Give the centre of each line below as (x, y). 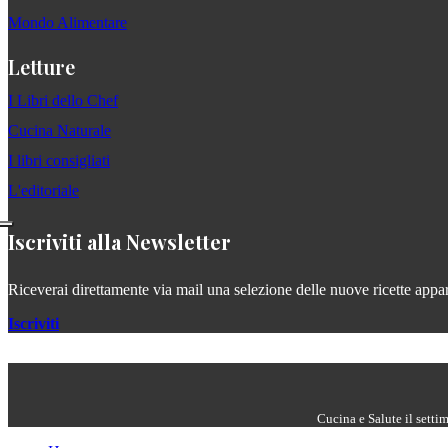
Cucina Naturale (59, 130)
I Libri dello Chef (63, 100)
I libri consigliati (59, 160)
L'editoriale (43, 190)
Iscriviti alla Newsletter (119, 241)
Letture (41, 66)
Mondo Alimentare (67, 22)
